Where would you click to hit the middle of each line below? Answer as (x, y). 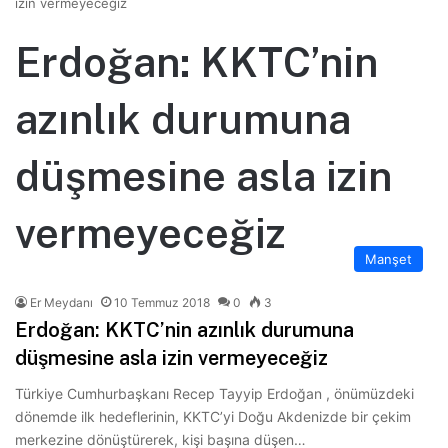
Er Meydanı (61, 302)
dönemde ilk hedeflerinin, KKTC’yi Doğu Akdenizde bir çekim (213, 416)
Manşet (388, 258)
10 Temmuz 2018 (162, 302)
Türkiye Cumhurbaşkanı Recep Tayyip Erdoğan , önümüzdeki (214, 393)
